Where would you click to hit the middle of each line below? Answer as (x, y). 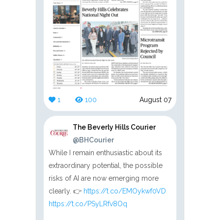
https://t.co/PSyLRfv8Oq (88, 204)
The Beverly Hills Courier (114, 127)
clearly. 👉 (66, 191)
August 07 (155, 99)
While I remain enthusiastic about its (105, 152)
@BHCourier (94, 140)
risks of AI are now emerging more (104, 178)
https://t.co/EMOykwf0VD (125, 191)
